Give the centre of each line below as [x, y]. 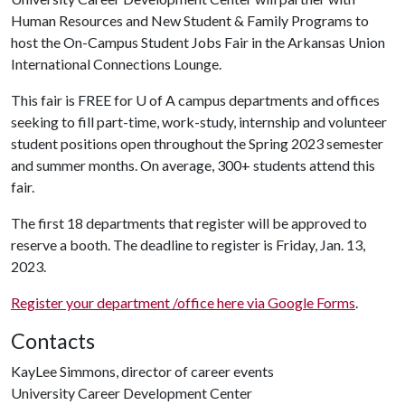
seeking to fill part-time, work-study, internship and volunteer [199, 122]
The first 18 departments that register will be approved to [189, 223]
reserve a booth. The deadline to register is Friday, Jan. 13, [188, 245]
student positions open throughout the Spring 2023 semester [197, 143]
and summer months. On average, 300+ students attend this [193, 165]
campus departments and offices [278, 100]
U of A [155, 100]
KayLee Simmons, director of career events [142, 371]
